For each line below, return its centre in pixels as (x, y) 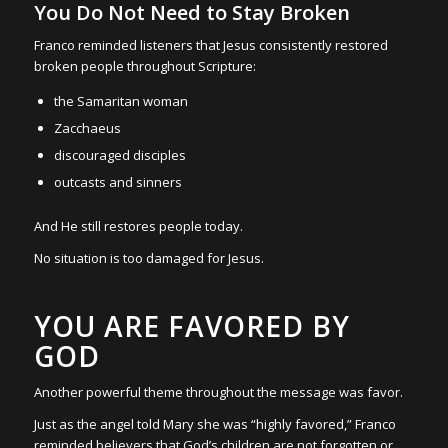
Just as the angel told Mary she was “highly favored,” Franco (214, 424)
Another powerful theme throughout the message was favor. (218, 392)
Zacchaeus (87, 128)
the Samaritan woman (120, 101)
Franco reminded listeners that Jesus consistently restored (210, 45)
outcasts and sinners (117, 182)
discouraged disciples (119, 155)
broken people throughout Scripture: (144, 66)
